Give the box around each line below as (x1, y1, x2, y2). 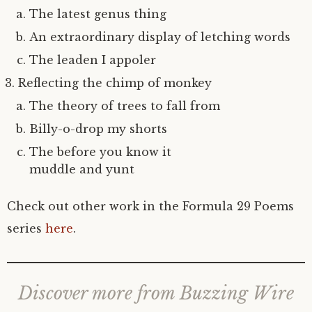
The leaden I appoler (29, 53, 156, 67)
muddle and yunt (29, 162, 134, 176)
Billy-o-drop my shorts (29, 122, 167, 136)
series (7, 221, 45, 235)
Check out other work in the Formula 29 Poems (7, 199, 294, 213)
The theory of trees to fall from (29, 99, 220, 113)
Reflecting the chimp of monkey (18, 76, 212, 90)
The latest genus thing (29, 7, 166, 21)
